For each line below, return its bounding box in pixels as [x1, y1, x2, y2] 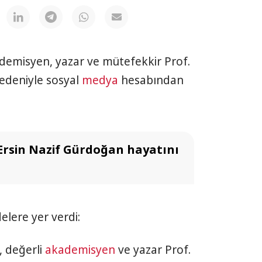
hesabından [118, 73, 184, 88]
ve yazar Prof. [115, 242, 191, 258]
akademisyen [45, 242, 115, 258]
